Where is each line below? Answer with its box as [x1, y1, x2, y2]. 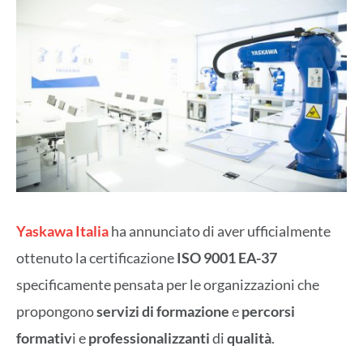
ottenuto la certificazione [16, 248, 177, 267]
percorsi [241, 301, 295, 320]
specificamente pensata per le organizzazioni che [16, 275, 319, 293]
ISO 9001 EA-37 [177, 248, 277, 267]
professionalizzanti [88, 328, 210, 347]
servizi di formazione [96, 301, 229, 320]
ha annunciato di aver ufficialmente [109, 221, 331, 240]
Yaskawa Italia [16, 221, 109, 240]
